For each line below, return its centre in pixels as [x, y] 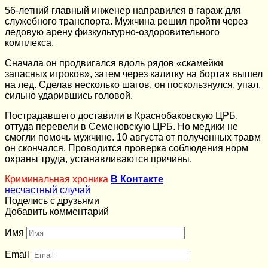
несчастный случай [48, 190]
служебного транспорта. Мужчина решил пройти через [126, 21]
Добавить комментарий [57, 211]
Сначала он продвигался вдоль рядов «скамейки [114, 63]
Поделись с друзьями [52, 200]
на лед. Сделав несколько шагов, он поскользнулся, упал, [133, 84]
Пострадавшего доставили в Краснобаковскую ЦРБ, [121, 115]
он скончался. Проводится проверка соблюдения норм [127, 148]
